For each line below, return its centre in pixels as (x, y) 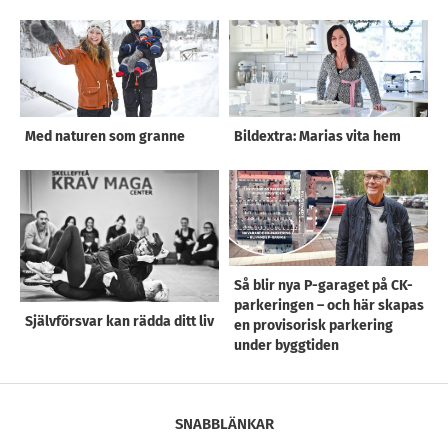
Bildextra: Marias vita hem (317, 136)
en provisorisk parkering (313, 326)
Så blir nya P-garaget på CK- (323, 286)
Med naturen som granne (105, 136)
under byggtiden (286, 346)
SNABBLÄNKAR (224, 424)
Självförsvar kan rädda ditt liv (119, 321)
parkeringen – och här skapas (329, 306)
